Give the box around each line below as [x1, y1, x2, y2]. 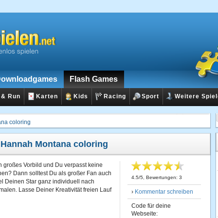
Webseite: [131, 210, 158, 217]
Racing [104, 93, 126, 100]
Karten [36, 93, 58, 100]
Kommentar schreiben [135, 188, 193, 195]
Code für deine [131, 202, 171, 209]
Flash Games [70, 75, 118, 83]
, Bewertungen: [143, 175, 179, 180]
